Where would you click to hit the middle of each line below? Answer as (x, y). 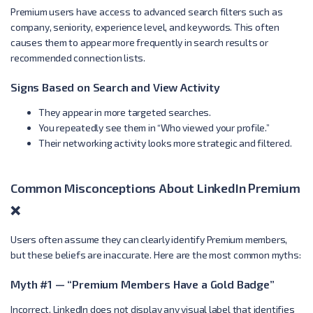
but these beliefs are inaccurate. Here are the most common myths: (156, 254)
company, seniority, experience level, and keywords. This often (145, 27)
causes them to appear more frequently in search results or (139, 42)
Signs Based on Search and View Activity (115, 87)
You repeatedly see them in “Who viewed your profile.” (154, 127)
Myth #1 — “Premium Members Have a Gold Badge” (143, 284)
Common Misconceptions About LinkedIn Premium (156, 188)
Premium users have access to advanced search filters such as (147, 11)
